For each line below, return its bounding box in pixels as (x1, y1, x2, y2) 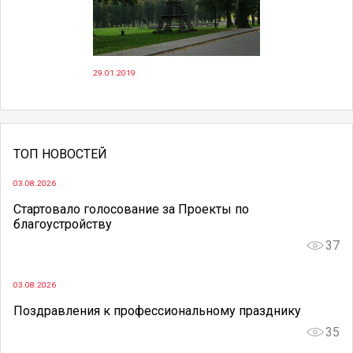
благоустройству (13, 217, 112, 232)
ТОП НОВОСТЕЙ (13, 147, 107, 162)
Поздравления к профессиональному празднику (13, 303, 301, 318)
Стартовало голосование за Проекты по (13, 202, 249, 217)
